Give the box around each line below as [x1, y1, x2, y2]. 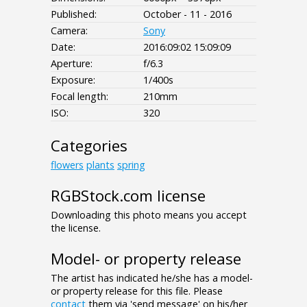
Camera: [51, 23, 88, 37]
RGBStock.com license [51, 184, 206, 206]
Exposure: [51, 73, 95, 86]
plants [86, 158, 114, 171]
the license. [51, 221, 101, 234]
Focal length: [51, 89, 108, 103]
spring [117, 158, 145, 171]
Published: [51, 7, 97, 21]
